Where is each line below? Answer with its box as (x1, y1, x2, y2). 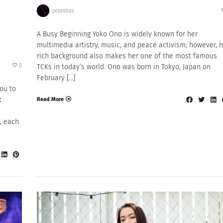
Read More (37, 96, 64, 103)
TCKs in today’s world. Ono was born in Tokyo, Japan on (37, 63, 211, 72)
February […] (37, 74, 75, 83)
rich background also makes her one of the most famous (37, 52, 217, 61)
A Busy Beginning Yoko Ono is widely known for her (37, 30, 198, 39)
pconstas (52, 7, 74, 14)
